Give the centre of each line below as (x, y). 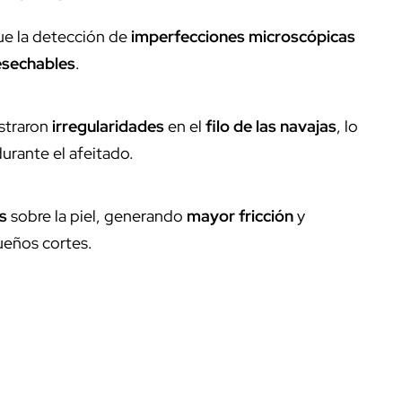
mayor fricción (240, 215)
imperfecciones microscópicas (243, 36)
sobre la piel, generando (97, 215)
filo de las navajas (271, 126)
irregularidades (108, 126)
